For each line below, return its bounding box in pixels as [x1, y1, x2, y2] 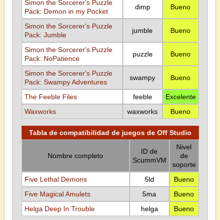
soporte [172, 161, 196, 168]
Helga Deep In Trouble [24, 205, 95, 213]
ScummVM [132, 156, 166, 164]
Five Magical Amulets [24, 190, 90, 198]
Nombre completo [48, 152, 103, 160]
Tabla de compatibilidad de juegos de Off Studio [28, 129, 192, 137]
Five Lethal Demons [24, 175, 87, 183]
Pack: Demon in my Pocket [24, 7, 108, 15]
